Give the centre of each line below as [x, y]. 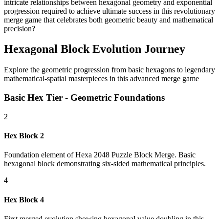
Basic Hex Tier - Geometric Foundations [84, 98]
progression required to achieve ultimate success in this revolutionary [109, 11]
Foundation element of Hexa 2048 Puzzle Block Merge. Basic [100, 155]
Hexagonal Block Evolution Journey [95, 49]
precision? [20, 28]
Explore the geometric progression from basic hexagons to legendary [109, 70]
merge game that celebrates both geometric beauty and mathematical [109, 20]
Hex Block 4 [24, 199]
